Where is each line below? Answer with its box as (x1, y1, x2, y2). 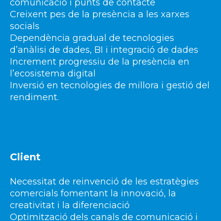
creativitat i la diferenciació (10, 200, 130, 211)
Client (10, 150, 40, 163)
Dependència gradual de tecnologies (10, 33, 174, 44)
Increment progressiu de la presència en (10, 56, 189, 68)
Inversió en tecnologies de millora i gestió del (10, 80, 210, 91)
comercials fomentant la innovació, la (10, 188, 176, 199)
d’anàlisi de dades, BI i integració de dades (10, 44, 198, 56)
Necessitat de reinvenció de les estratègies (10, 176, 199, 187)
